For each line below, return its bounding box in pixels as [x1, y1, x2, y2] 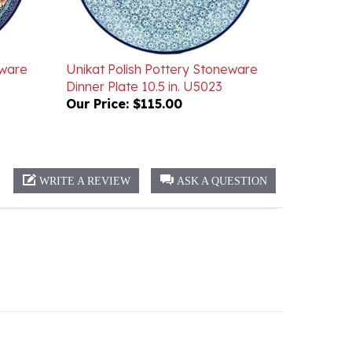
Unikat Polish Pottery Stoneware [65, 38, 258, 54]
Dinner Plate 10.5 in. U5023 [65, 56, 222, 71]
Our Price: [65, 73, 129, 89]
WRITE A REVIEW [39, 152, 130, 164]
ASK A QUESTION [177, 152, 267, 164]
